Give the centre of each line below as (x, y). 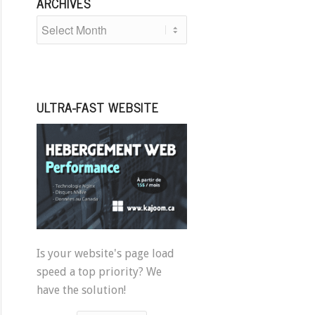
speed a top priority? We (99, 271)
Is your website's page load (106, 253)
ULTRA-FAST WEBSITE (98, 108)
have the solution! (82, 290)
